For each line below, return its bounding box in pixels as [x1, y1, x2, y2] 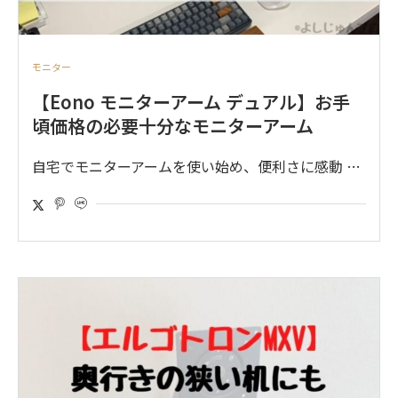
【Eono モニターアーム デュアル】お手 [32, 89, 350, 115]
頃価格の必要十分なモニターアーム [32, 113, 314, 139]
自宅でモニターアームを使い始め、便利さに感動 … [32, 155, 361, 178]
